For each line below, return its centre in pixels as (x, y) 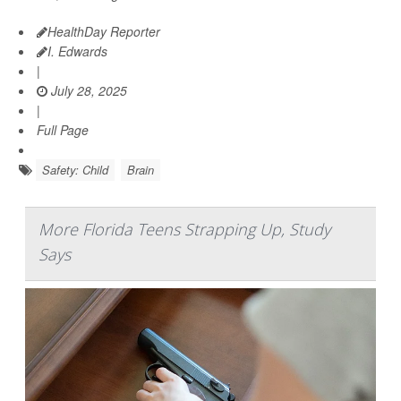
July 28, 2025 (87, 91)
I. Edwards (77, 51)
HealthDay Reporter (104, 32)
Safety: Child (75, 170)
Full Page (63, 130)
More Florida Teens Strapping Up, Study (184, 230)
